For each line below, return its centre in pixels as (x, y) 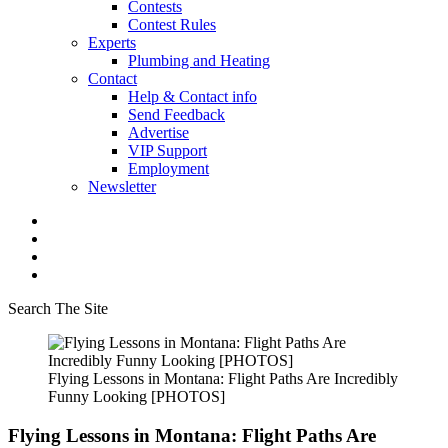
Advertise (158, 132)
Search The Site (58, 308)
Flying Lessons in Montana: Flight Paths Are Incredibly (223, 378)
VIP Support (167, 150)
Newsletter (122, 186)
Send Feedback (176, 114)
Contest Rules (172, 24)
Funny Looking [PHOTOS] (136, 396)
